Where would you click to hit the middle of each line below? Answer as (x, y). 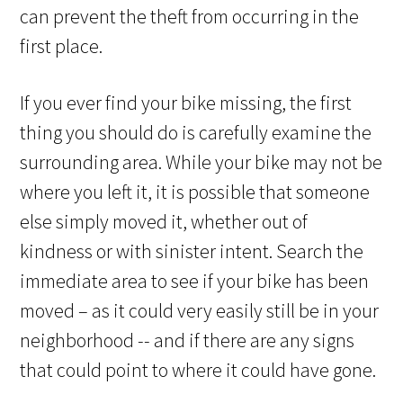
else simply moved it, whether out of (164, 222)
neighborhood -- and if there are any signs (188, 340)
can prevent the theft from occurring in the (190, 17)
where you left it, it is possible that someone (195, 192)
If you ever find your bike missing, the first (186, 103)
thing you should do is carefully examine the (196, 133)
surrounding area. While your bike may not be (201, 162)
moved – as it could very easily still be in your (200, 311)
